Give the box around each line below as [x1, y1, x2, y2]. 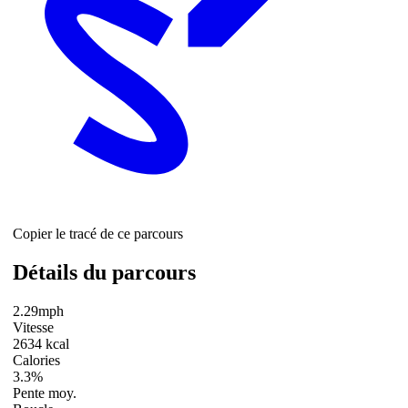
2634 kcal [13, 335, 69, 352]
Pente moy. [13, 384, 76, 401]
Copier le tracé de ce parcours [13, 225, 183, 241]
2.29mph [13, 302, 64, 319]
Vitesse [13, 319, 54, 335]
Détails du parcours [13, 260, 196, 284]
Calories [13, 352, 60, 368]
